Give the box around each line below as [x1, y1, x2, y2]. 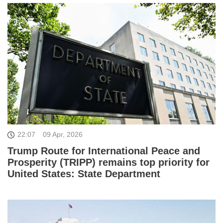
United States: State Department [7, 168, 160, 179]
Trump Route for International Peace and [7, 145, 200, 156]
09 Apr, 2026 [43, 130, 83, 138]
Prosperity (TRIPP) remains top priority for [7, 156, 210, 168]
